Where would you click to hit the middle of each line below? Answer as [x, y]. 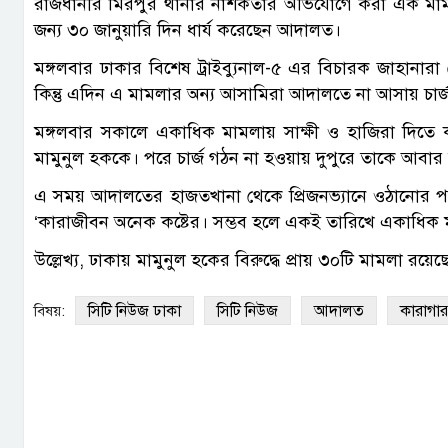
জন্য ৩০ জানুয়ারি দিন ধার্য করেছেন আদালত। [187, 30]
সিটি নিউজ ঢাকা [134, 311]
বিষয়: [49, 311]
